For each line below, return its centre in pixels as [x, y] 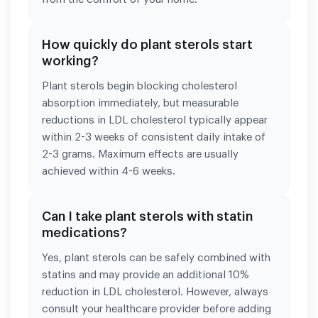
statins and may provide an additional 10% [146, 275]
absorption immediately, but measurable [140, 103]
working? [70, 61]
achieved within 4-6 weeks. [109, 171]
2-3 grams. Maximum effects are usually [140, 154]
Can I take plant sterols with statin [147, 216]
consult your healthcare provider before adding [157, 309]
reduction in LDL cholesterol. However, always [155, 292]
